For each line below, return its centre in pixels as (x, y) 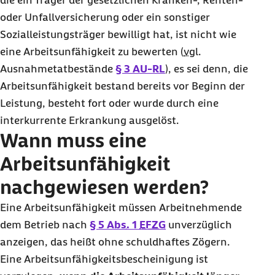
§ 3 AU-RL (140, 69)
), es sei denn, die (207, 69)
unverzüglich (199, 225)
